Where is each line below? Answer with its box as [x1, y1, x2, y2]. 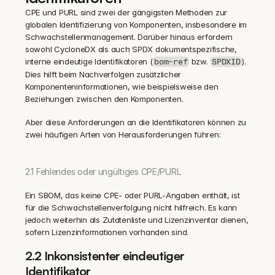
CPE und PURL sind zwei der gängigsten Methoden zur [25, 7, 227, 17]
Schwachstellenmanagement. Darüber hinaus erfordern [25, 32, 233, 42]
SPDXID [212, 57, 241, 66]
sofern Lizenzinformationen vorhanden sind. [25, 227, 189, 237]
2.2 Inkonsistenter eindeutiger [25, 248, 184, 263]
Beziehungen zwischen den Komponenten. [25, 94, 184, 104]
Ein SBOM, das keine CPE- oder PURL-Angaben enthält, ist [25, 190, 240, 200]
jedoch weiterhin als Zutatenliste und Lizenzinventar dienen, [25, 215, 249, 225]
